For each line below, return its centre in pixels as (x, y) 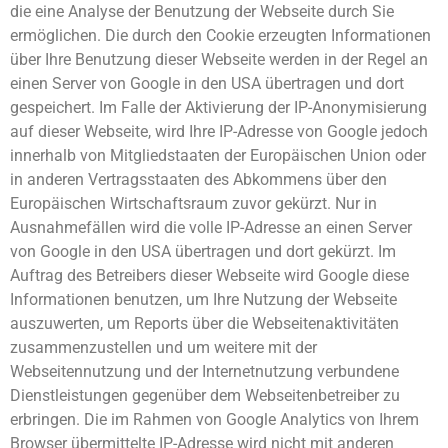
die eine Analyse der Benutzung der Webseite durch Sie (202, 12)
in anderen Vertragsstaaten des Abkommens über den (198, 180)
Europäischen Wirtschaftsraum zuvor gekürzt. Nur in (193, 204)
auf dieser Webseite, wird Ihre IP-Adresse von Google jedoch (219, 132)
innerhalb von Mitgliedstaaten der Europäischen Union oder (218, 156)
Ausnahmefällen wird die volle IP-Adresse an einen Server (211, 228)
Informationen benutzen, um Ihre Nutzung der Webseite (203, 300)
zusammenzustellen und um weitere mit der (163, 348)
